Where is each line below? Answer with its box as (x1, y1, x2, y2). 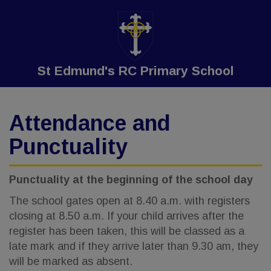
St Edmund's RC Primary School (37, 64, 234, 77)
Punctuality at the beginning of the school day (9, 174, 253, 186)
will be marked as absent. (9, 255, 132, 267)
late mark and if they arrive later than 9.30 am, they (9, 240, 258, 252)
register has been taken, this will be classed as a (9, 225, 244, 237)
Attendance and (9, 111, 171, 135)
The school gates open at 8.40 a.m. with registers (9, 195, 250, 207)
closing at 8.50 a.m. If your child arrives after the (9, 210, 244, 222)
